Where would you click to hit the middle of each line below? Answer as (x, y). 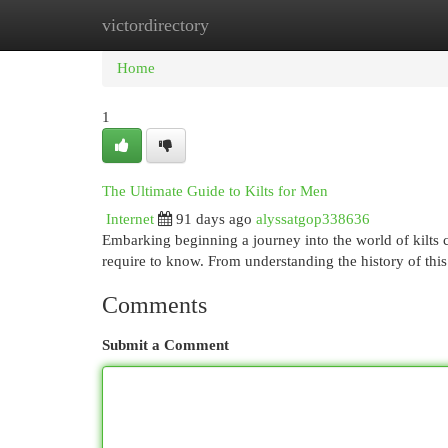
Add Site (366, 25)
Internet (130, 219)
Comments (154, 305)
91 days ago (214, 219)
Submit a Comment (165, 345)
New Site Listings (254, 25)
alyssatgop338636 (313, 219)
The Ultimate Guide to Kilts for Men (215, 191)
